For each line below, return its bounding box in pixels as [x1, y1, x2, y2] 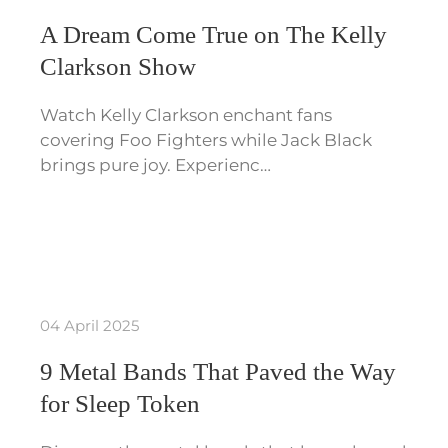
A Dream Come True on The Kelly [40, 21, 387, 49]
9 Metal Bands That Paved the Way [40, 358, 396, 386]
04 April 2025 [40, 316, 139, 336]
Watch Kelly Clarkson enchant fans [40, 105, 332, 126]
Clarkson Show [40, 53, 196, 81]
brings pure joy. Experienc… [40, 155, 271, 176]
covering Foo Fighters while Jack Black [40, 130, 372, 151]
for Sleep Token [40, 390, 200, 418]
